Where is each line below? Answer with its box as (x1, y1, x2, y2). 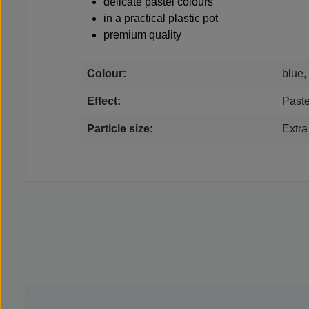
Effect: (87, 95, 121, 108)
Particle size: (87, 123, 153, 135)
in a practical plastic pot (103, 12, 218, 25)
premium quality (103, 29, 181, 41)
